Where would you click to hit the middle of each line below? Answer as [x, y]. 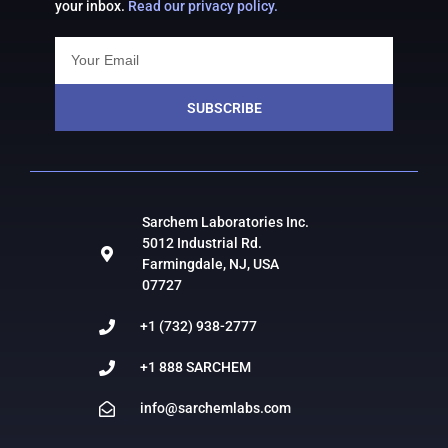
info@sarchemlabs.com [215, 408]
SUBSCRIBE [224, 107]
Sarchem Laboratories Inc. [225, 222]
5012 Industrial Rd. [202, 243]
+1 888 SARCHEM [195, 367]
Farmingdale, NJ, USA [210, 264]
